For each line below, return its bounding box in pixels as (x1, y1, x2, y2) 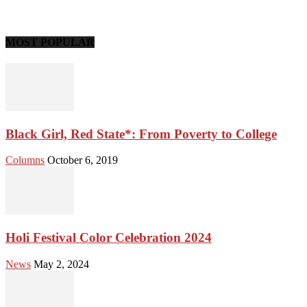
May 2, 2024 (34, 258, 89, 270)
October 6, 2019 (47, 154, 118, 167)
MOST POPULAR (5, 36, 95, 48)
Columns (5, 154, 45, 167)
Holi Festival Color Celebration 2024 (5, 230, 212, 245)
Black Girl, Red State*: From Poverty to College (5, 126, 277, 141)
